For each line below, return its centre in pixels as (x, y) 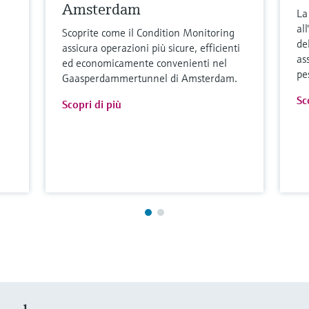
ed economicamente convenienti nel (145, 63)
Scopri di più (92, 104)
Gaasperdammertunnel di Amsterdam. (150, 78)
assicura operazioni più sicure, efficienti (151, 48)
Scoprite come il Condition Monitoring (149, 33)
